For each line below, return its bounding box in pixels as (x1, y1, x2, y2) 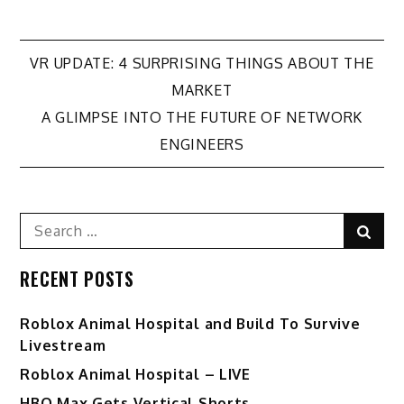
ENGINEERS (160, 135, 244, 154)
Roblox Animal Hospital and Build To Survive (20, 315, 361, 334)
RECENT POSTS (20, 265, 134, 293)
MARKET (171, 81, 233, 100)
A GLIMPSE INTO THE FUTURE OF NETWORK (41, 108, 363, 127)
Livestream (20, 336, 106, 355)
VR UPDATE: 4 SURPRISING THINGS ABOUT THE (30, 54, 374, 73)
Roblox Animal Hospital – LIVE (20, 365, 251, 384)
